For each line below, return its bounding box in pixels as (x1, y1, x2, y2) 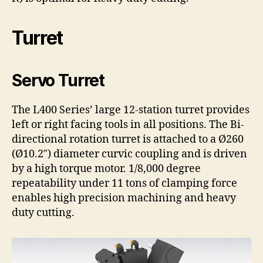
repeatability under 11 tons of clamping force (12, 176, 237, 190)
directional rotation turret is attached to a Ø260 (12, 132, 244, 146)
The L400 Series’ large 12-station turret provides (12, 103, 249, 117)
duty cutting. (12, 205, 75, 220)
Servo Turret (12, 70, 105, 90)
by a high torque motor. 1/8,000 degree (12, 161, 201, 176)
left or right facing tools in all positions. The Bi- (12, 117, 244, 131)
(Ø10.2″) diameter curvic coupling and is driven (12, 147, 247, 161)
